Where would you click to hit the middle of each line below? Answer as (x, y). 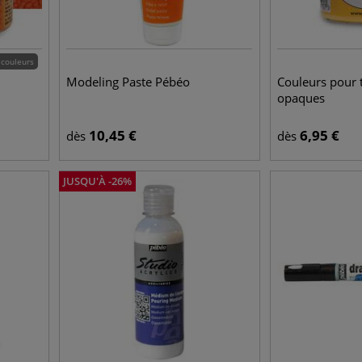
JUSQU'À (85, 181)
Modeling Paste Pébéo (128, 82)
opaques (301, 98)
